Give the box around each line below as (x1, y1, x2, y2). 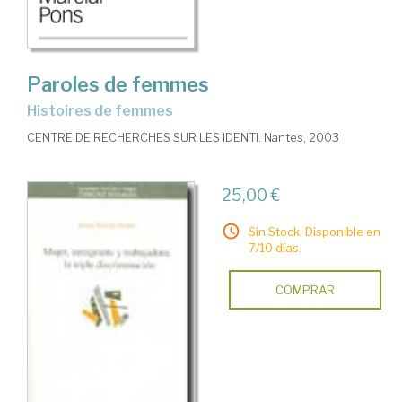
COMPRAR (275, 282, 335, 297)
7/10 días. (248, 240, 301, 255)
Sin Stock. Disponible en (248, 223, 380, 239)
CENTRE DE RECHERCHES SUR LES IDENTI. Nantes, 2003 (27, 129, 339, 144)
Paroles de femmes (27, 72, 209, 96)
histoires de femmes (37, 101, 173, 119)
